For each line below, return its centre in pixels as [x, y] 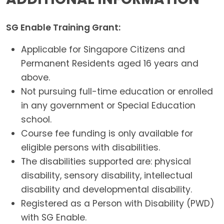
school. [36, 120]
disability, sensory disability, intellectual [107, 176]
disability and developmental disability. [107, 190]
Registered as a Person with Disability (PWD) [118, 204]
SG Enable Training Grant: [63, 27]
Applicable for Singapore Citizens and [103, 50]
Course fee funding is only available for [107, 134]
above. [36, 78]
